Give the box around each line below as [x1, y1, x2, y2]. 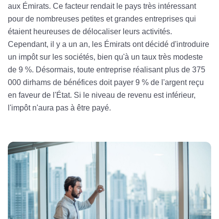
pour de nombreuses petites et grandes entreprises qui [8, 15, 196, 23]
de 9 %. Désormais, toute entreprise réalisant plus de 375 [8, 66, 205, 74]
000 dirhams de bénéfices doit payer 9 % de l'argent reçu [8, 78, 204, 87]
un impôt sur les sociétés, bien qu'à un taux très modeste [8, 53, 203, 62]
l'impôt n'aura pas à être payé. [8, 104, 111, 112]
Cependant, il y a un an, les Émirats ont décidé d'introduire [8, 40, 209, 49]
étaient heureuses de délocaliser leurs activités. [8, 27, 172, 36]
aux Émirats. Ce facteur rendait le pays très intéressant [8, 2, 196, 11]
